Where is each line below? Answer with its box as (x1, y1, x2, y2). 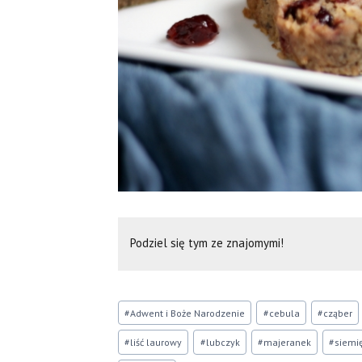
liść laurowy (130, 336, 183, 349)
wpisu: (117, 315, 150, 331)
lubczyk (205, 336, 240, 349)
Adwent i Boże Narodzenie (130, 306, 246, 319)
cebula (268, 306, 300, 319)
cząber (322, 306, 352, 319)
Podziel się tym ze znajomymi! (130, 234, 284, 250)
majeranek (263, 336, 311, 349)
